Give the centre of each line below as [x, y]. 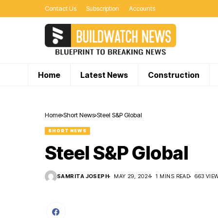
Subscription [103, 8]
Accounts [142, 8]
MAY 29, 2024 [133, 176]
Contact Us [61, 8]
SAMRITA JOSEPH [83, 176]
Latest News [104, 75]
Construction [174, 75]
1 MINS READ [173, 176]
